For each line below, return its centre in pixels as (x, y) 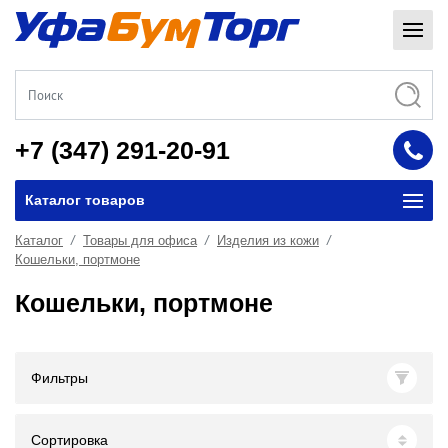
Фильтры (59, 377)
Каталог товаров (85, 200)
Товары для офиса (140, 240)
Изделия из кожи (268, 240)
